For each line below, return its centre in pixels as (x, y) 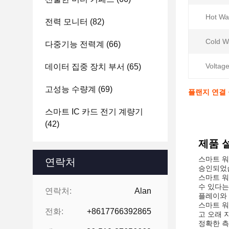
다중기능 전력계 (75, 44)
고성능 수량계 (71, 89)
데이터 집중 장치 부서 (85, 67)
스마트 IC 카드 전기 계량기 (94, 112)
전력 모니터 (66, 22)
